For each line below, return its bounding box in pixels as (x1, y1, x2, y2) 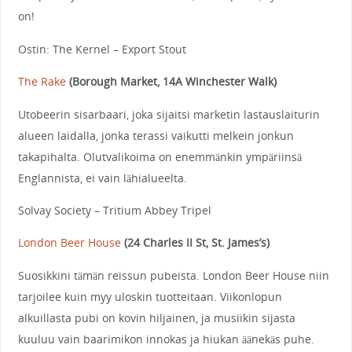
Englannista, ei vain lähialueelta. (17, 170, 187, 185)
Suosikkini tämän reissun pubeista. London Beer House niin (17, 267, 329, 283)
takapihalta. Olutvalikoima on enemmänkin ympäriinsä (17, 148, 302, 164)
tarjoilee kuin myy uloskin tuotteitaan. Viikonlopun (17, 288, 282, 304)
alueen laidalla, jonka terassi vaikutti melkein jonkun (17, 127, 294, 143)
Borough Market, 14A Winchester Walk (71, 74, 273, 90)
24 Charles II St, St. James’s (126, 235, 266, 251)
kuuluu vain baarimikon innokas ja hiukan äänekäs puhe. (17, 331, 314, 346)
